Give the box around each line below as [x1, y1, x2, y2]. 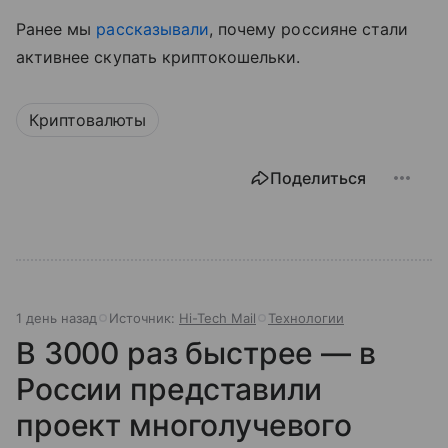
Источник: [109, 309, 179, 326]
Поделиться [270, 167, 366, 188]
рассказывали [96, 18, 210, 39]
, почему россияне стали [209, 18, 409, 39]
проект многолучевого [16, 406, 353, 443]
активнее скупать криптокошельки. [16, 46, 301, 67]
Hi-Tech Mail [179, 309, 256, 326]
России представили [16, 370, 323, 407]
